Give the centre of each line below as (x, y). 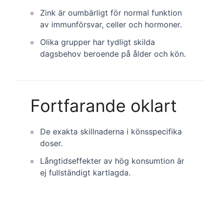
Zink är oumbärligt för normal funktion (111, 12)
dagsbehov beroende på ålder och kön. (113, 54)
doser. (51, 143)
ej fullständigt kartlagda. (85, 172)
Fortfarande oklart (104, 105)
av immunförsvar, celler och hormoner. (111, 24)
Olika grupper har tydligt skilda (98, 42)
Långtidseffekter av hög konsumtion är (112, 161)
